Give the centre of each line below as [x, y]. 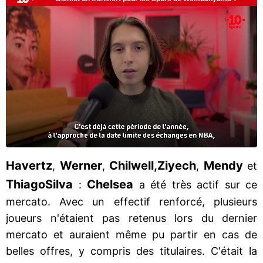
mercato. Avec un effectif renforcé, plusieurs [131, 201]
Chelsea [110, 184]
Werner [81, 165]
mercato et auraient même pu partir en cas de [131, 234]
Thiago [26, 184]
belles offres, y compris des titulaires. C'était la [131, 251]
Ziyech [177, 165]
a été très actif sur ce [195, 184]
